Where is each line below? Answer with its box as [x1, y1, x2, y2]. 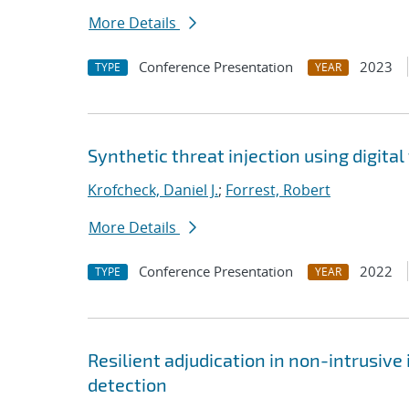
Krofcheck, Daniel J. [88, 180, 218, 200]
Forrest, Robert [225, 180, 330, 200]
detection [88, 373, 167, 395]
